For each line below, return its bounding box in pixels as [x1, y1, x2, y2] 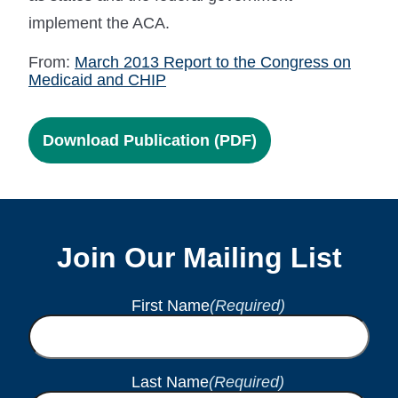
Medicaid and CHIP [28, 70, 166, 89]
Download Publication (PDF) [43, 131, 257, 149]
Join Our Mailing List [56, 241, 342, 274]
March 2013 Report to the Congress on [75, 52, 351, 71]
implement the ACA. [28, 13, 170, 32]
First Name [131, 297, 210, 315]
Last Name [131, 373, 209, 392]
